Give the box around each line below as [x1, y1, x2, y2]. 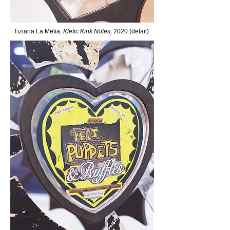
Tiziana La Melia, [14, 28, 63, 35]
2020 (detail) [113, 28, 149, 35]
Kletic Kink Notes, [63, 28, 113, 35]
